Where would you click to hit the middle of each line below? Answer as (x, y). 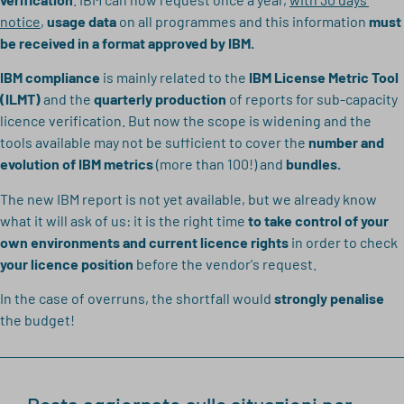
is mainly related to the (174, 78)
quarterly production (159, 99)
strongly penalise (329, 298)
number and (345, 142)
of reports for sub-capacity (312, 99)
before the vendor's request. (225, 263)
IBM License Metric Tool (324, 78)
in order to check (343, 242)
